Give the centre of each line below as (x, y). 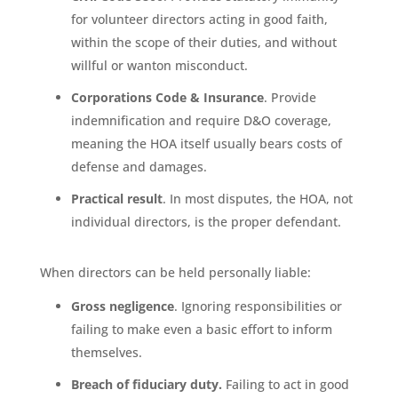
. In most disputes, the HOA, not (257, 198)
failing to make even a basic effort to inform (201, 329)
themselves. (106, 352)
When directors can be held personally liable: (175, 272)
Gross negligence (122, 306)
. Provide (290, 97)
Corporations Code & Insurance (167, 97)
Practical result (116, 198)
